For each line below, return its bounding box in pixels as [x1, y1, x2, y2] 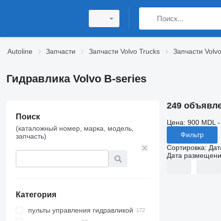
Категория [15, 190, 56, 199]
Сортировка [166, 143, 205, 151]
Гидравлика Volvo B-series [6, 73, 147, 85]
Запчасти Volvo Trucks [89, 47, 160, 55]
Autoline [7, 47, 33, 55]
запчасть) [15, 132, 46, 140]
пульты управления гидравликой [28, 206, 133, 214]
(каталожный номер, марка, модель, [15, 124, 134, 132]
